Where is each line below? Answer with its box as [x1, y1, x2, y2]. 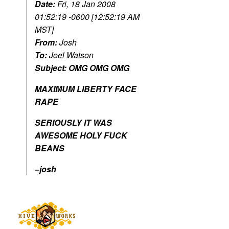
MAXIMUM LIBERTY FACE [35, 83, 136, 95]
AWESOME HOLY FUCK [35, 129, 127, 142]
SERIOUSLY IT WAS [35, 117, 112, 129]
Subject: [35, 62, 68, 74]
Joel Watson [49, 49, 94, 61]
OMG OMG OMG [68, 62, 129, 74]
